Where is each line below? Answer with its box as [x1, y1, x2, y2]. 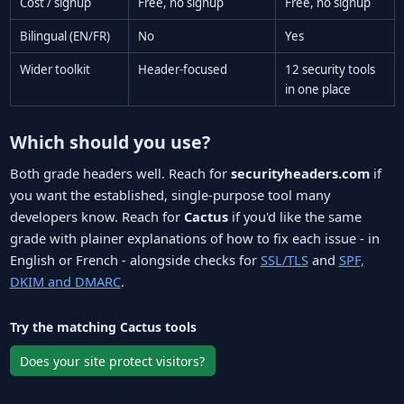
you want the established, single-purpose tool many [9, 185, 330, 204]
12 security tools [285, 61, 375, 78]
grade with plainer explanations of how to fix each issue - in [9, 228, 380, 247]
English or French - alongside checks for [9, 250, 261, 269]
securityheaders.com [230, 163, 370, 182]
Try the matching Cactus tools [9, 317, 197, 335]
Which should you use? [9, 130, 210, 155]
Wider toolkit [20, 61, 90, 78]
